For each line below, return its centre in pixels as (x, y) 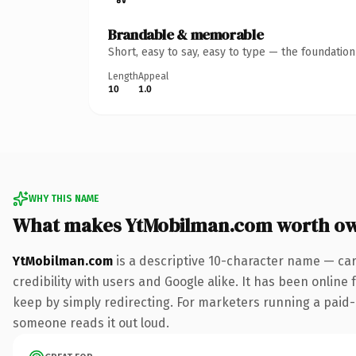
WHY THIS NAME (64, 198)
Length (123, 76)
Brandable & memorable (186, 34)
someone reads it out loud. (91, 323)
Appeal (153, 76)
